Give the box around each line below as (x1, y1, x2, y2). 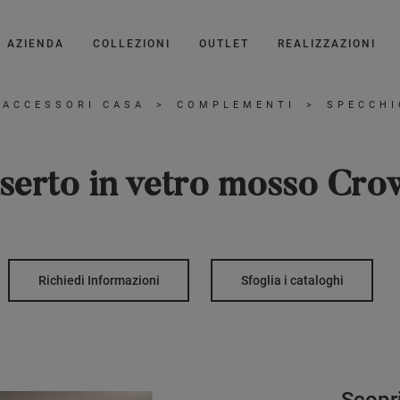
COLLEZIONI (93, 37, 171, 50)
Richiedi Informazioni (37, 272, 160, 287)
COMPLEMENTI (177, 99, 296, 111)
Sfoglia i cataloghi (240, 272, 344, 287)
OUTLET (199, 37, 249, 50)
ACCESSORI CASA (3, 99, 146, 111)
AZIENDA (7, 37, 64, 50)
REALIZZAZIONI (278, 37, 376, 50)
